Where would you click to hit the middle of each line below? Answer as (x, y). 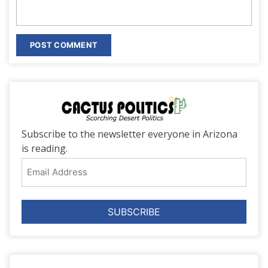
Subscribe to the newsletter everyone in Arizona (130, 134)
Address (42, 179)
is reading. (45, 148)
